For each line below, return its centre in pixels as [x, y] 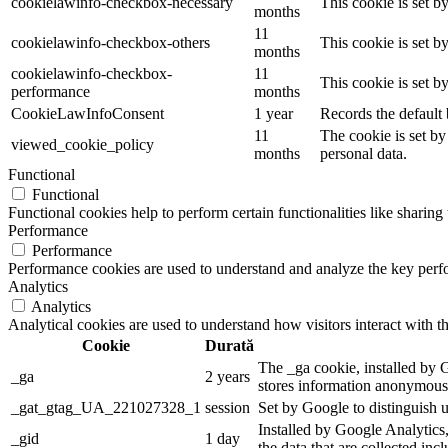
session [227, 407]
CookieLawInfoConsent [87, 113]
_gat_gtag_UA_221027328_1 [106, 407]
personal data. [363, 153]
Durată [229, 345]
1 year [273, 113]
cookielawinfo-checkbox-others [110, 42]
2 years [227, 376]
